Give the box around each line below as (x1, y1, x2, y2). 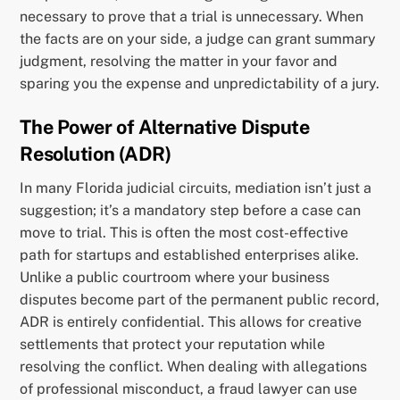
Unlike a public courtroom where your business (20, 268, 330, 286)
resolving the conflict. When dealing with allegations (20, 357, 368, 375)
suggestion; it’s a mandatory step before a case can (20, 201, 362, 219)
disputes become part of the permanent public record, (20, 290, 380, 308)
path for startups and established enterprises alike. (20, 246, 360, 263)
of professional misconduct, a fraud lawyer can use (20, 379, 358, 397)
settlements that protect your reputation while (20, 335, 326, 353)
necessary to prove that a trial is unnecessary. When (20, 8, 364, 25)
